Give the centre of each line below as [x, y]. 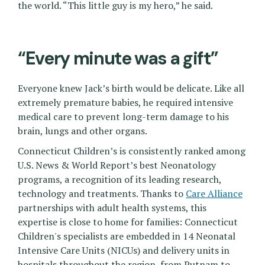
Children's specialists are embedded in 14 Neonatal [127, 236]
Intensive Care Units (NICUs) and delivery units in [124, 251]
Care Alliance [214, 194]
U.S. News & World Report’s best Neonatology [117, 165]
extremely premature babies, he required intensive [125, 103]
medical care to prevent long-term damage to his [123, 117]
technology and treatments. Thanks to [102, 194]
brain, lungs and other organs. [83, 131]
